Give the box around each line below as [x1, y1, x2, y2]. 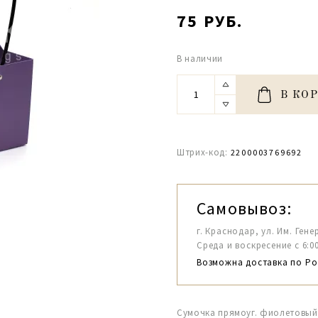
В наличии [177, 53, 223, 65]
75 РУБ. [177, 10, 243, 32]
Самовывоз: [197, 197, 292, 219]
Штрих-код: [177, 146, 228, 158]
